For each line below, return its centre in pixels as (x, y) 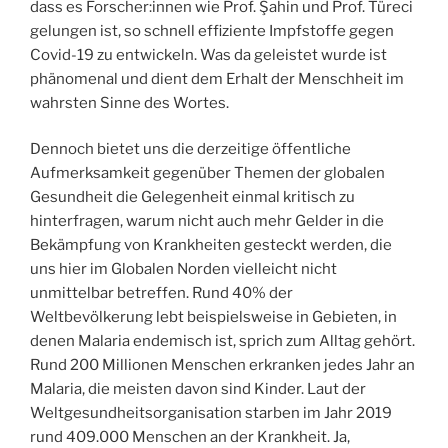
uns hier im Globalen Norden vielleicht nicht (183, 269)
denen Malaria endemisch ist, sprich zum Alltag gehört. (222, 341)
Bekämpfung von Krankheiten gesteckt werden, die (211, 245)
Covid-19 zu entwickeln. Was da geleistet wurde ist (208, 54)
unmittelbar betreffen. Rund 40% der (161, 293)
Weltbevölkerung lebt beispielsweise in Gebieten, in (213, 317)
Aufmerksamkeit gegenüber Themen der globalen (207, 173)
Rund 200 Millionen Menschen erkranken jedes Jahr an (222, 365)
